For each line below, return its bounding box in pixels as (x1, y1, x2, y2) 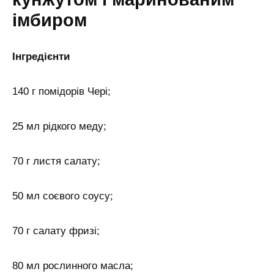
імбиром (12, 10, 87, 31)
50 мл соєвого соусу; (12, 190, 113, 202)
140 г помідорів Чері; (12, 86, 111, 98)
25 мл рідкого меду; (12, 120, 106, 133)
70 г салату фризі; (12, 224, 100, 237)
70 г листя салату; (12, 155, 100, 168)
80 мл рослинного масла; (12, 259, 133, 272)
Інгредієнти (12, 51, 70, 63)
